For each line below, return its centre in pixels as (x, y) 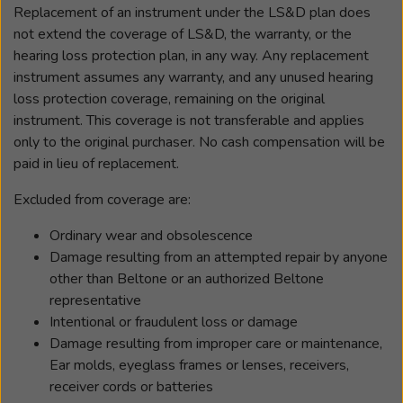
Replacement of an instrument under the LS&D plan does (192, 13)
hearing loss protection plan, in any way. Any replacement (191, 56)
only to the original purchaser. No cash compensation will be (199, 142)
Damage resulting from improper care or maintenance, (216, 344)
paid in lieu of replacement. (96, 164)
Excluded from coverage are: (102, 200)
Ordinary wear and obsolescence (151, 236)
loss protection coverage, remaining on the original (169, 99)
